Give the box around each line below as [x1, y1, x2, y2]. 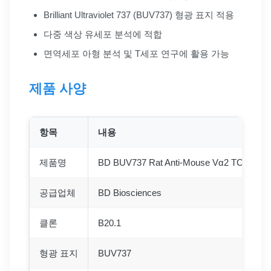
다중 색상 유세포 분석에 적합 [44, 28, 162, 39]
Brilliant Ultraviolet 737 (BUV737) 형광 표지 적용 [44, 9, 234, 20]
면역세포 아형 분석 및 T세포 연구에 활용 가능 [44, 48, 229, 59]
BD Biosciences [98, 187, 162, 198]
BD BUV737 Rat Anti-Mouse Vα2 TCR [98, 157, 250, 168]
